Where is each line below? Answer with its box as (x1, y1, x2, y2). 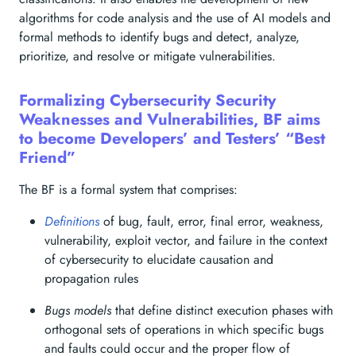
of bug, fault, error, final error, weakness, (99, 212, 323, 230)
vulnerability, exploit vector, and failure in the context (44, 231, 327, 250)
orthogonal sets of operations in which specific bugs (44, 320, 323, 339)
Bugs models (44, 301, 111, 319)
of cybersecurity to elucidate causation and (44, 250, 273, 269)
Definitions (44, 212, 99, 230)
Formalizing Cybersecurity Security (19, 89, 276, 112)
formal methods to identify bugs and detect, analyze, (19, 28, 300, 46)
